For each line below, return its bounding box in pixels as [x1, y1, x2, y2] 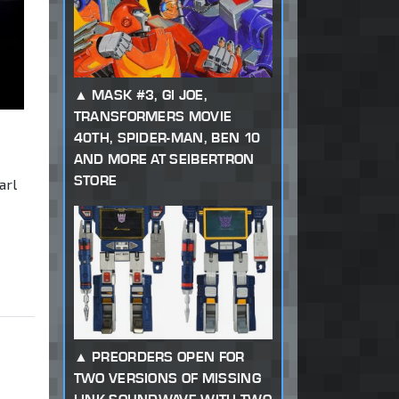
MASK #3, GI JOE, [91, 86, 208, 104]
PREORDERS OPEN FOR [91, 348, 245, 366]
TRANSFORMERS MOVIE [73, 108, 232, 126]
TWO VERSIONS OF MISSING [73, 370, 261, 387]
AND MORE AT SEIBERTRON [73, 151, 255, 168]
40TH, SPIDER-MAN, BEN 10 [73, 129, 261, 147]
